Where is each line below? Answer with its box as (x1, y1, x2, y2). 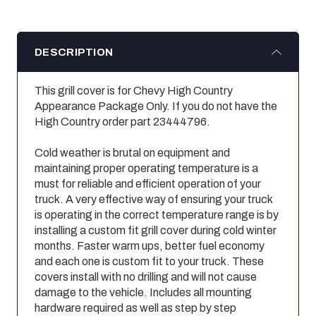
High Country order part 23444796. (35, 115, 210, 128)
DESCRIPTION (35, 46, 114, 58)
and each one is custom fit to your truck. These (35, 255, 264, 267)
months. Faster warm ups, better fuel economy (35, 239, 265, 252)
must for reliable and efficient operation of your (35, 177, 261, 190)
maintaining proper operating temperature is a (35, 162, 258, 174)
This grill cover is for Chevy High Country (35, 84, 233, 97)
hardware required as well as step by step (35, 301, 236, 314)
